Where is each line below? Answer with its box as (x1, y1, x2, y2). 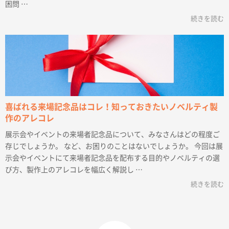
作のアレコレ (5, 114, 54, 123)
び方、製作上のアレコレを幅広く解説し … (5, 166, 143, 174)
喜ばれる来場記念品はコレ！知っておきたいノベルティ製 (5, 103, 218, 111)
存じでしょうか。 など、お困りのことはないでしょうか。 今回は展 (5, 143, 223, 150)
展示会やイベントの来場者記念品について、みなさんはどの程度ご (5, 131, 220, 139)
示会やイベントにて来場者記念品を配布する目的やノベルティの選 (5, 154, 220, 162)
